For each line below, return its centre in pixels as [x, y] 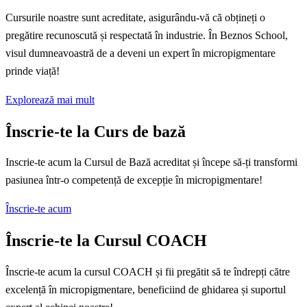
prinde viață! [33, 71]
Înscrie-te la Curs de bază [96, 131]
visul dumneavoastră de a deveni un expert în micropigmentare [140, 53]
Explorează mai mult [50, 99]
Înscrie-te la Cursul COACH [106, 241]
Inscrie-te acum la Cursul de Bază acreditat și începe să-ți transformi [151, 162]
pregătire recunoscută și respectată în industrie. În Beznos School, [147, 35]
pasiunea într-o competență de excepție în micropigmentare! [134, 180]
